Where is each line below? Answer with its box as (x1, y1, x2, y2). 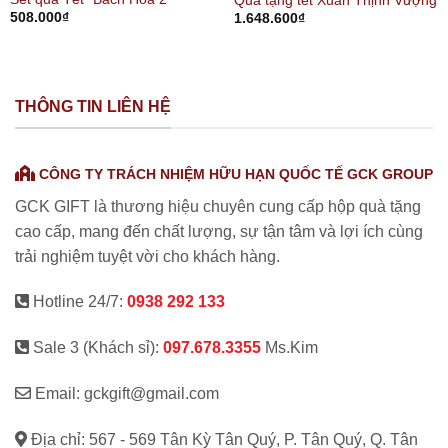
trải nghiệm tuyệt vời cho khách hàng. (15, 247, 280, 265)
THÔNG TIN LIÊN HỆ (15, 98, 171, 115)
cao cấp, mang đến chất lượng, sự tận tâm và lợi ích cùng (15, 222, 423, 240)
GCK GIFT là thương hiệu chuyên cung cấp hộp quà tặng (15, 197, 421, 215)
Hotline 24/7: (29, 293, 127, 311)
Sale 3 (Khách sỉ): (29, 339, 163, 357)
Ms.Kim (261, 339, 318, 357)
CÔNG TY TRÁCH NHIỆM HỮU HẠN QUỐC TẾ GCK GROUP (39, 165, 433, 182)
